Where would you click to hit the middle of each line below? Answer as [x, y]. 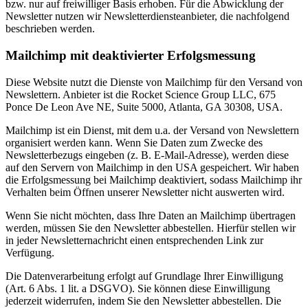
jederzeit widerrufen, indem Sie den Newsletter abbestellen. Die [143, 300]
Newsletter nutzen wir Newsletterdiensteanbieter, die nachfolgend [147, 16]
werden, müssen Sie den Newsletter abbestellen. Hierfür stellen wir [151, 228]
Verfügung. [30, 252]
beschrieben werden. [50, 29]
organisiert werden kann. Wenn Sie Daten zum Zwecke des [134, 142]
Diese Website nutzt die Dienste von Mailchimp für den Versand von [154, 82]
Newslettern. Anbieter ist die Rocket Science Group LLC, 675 [141, 94]
